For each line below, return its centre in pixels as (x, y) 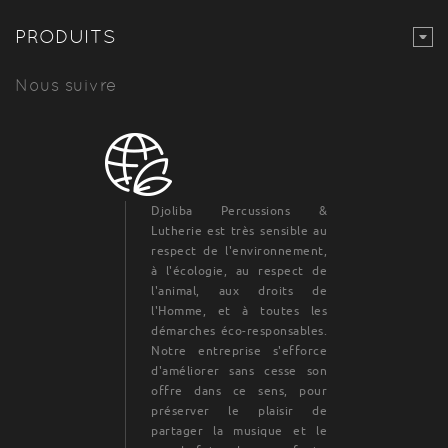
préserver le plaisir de (239, 410)
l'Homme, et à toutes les (239, 310)
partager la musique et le (239, 430)
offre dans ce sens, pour (239, 390)
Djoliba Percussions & (239, 210)
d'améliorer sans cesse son (239, 370)
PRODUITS (65, 36)
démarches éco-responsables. (239, 330)
